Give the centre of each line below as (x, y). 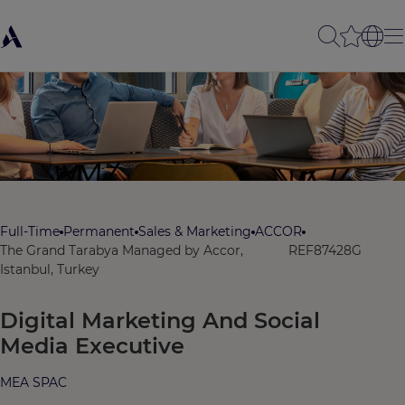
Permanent (99, 231)
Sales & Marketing (195, 231)
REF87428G (325, 250)
